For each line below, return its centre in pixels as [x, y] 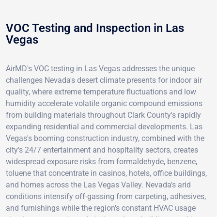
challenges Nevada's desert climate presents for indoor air [104, 80]
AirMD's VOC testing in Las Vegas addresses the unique [100, 68]
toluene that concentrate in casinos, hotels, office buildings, [106, 173]
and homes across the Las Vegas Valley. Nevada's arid [98, 185]
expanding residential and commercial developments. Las [104, 126]
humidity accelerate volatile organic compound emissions [104, 103]
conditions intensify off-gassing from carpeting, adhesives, [106, 196]
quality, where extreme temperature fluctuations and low [101, 92]
